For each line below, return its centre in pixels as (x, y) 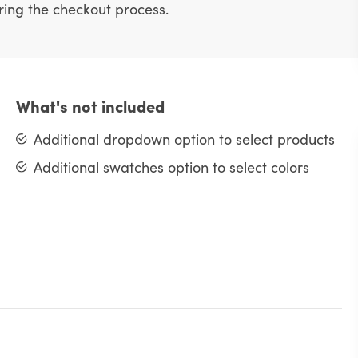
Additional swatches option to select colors (172, 167)
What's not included (90, 106)
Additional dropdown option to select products (185, 139)
